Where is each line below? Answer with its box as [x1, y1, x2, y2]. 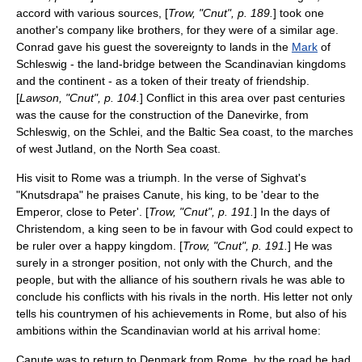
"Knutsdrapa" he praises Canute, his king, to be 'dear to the [16, 188, 319, 201]
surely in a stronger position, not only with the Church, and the [16, 256, 333, 269]
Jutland [56, 142, 93, 155]
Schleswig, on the [16, 125, 109, 138]
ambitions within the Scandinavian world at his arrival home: [16, 324, 321, 337]
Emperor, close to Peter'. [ [16, 205, 149, 218]
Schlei [109, 125, 140, 138]
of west [16, 142, 56, 155]
